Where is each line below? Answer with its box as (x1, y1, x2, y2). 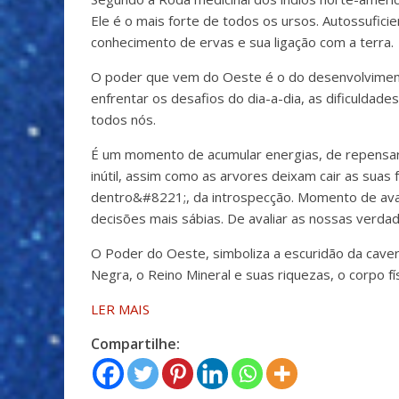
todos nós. (91, 110, 156, 128)
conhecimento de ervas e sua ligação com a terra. (91, 32, 394, 51)
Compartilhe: (91, 333, 180, 354)
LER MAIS (91, 299, 150, 318)
